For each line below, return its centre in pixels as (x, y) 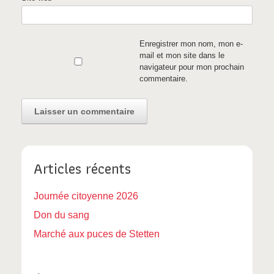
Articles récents (82, 169)
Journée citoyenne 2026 (86, 196)
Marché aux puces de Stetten (97, 234)
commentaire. (163, 79)
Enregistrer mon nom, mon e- (191, 44)
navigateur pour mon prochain (191, 67)
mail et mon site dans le (182, 56)
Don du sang (61, 215)
